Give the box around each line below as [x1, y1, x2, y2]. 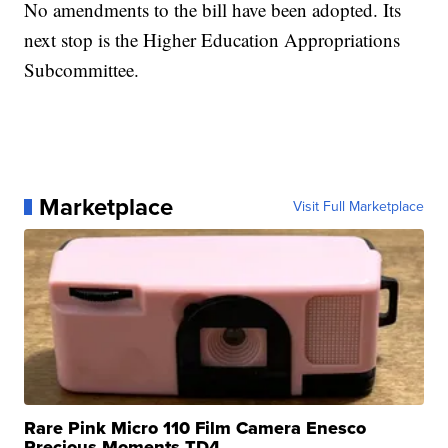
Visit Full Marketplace [292, 195, 424, 217]
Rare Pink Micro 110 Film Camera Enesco [24, 414, 367, 441]
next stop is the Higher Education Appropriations [24, 26, 401, 52]
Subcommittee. [24, 56, 140, 82]
